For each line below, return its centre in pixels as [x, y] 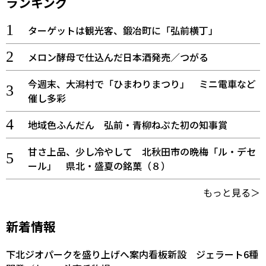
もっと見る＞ [232, 192]
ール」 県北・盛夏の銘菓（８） [99, 165]
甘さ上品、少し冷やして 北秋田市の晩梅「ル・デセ [142, 151]
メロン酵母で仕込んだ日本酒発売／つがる [118, 57]
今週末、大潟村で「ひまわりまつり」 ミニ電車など [142, 83]
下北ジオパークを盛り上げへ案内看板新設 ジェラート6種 [132, 254]
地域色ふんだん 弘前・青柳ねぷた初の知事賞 [127, 124]
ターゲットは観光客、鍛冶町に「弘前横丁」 [123, 30]
